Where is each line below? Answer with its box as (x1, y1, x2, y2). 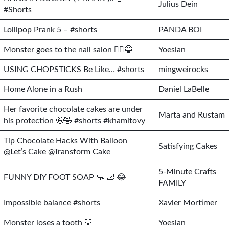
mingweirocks (158, 65, 208, 74)
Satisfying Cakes (158, 142, 217, 150)
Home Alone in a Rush (4, 85, 82, 94)
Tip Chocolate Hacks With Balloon (4, 136, 127, 145)
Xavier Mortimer (158, 199, 217, 207)
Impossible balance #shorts (4, 199, 100, 207)
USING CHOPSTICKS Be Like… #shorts (4, 65, 144, 74)
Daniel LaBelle (158, 85, 209, 94)
